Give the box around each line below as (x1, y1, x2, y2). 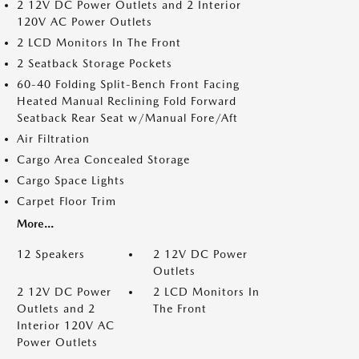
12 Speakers (17, 248, 85, 260)
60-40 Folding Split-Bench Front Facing (17, 78, 240, 91)
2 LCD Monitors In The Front (17, 36, 181, 49)
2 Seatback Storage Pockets (17, 57, 172, 70)
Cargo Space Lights (17, 174, 125, 187)
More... (17, 217, 54, 230)
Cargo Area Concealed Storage (17, 153, 190, 166)
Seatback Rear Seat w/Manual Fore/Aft (17, 111, 238, 124)
